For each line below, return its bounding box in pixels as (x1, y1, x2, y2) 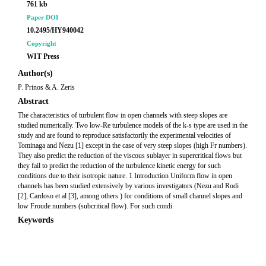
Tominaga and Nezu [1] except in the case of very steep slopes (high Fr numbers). (18, 141, 247, 150)
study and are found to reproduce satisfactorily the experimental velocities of (18, 131, 231, 140)
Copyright (27, 40, 56, 47)
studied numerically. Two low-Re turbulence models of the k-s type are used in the (18, 121, 248, 129)
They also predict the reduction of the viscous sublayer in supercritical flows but (18, 151, 242, 160)
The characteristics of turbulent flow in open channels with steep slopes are (18, 111, 227, 119)
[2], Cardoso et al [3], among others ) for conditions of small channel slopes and (18, 192, 242, 200)
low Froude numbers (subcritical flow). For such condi (18, 202, 172, 210)
